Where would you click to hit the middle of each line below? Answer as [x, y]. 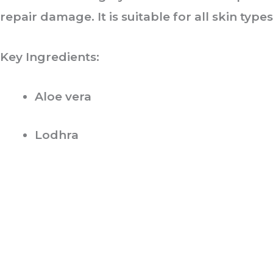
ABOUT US [53, 252]
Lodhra [57, 135]
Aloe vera [63, 96]
